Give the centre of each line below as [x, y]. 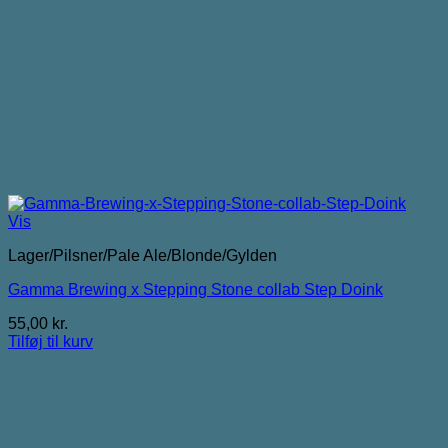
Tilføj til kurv [50, 341]
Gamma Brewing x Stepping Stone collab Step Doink [195, 289]
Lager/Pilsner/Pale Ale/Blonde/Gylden [142, 255]
